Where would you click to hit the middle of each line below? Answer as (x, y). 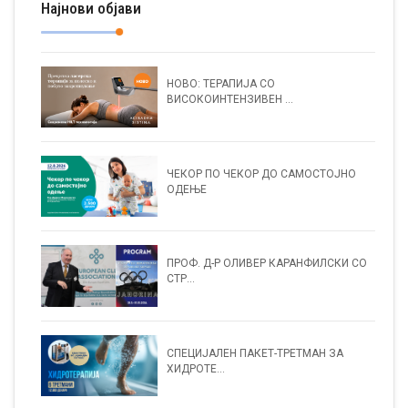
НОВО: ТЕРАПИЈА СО (221, 84)
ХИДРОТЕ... (196, 368)
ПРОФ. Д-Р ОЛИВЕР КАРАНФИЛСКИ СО (267, 264)
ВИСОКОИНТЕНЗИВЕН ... (230, 100)
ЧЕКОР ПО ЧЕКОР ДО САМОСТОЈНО (262, 173)
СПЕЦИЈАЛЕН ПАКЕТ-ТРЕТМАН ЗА (255, 353)
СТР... (181, 279)
